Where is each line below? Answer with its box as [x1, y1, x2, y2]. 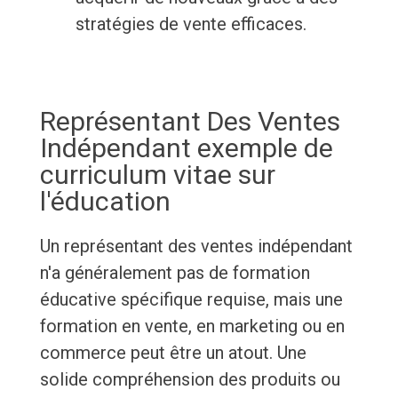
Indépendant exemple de [39, 132, 333, 164]
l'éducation [39, 186, 171, 218]
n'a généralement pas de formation [39, 262, 310, 284]
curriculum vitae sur [39, 159, 275, 191]
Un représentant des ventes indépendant [39, 235, 353, 258]
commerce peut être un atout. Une [39, 342, 306, 364]
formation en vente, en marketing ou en [39, 315, 345, 338]
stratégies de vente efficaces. [75, 13, 306, 36]
